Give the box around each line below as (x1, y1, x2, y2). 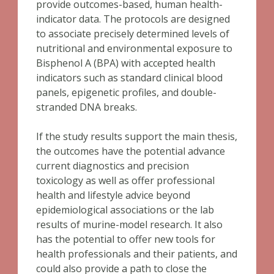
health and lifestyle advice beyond (36, 188, 190, 202)
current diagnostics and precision (36, 159, 189, 172)
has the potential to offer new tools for (36, 232, 215, 246)
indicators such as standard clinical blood (36, 71, 223, 84)
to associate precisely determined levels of (36, 27, 229, 40)
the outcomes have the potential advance (36, 144, 225, 158)
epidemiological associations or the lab (36, 203, 214, 217)
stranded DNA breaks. (36, 100, 137, 114)
